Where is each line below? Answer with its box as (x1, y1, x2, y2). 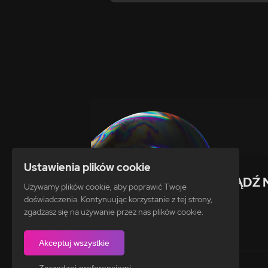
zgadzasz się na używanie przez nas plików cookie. (24, 206, 203, 217)
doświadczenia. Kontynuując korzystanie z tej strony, (24, 194, 212, 205)
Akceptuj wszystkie (39, 238, 109, 248)
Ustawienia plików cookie (24, 160, 151, 174)
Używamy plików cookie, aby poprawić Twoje (24, 181, 187, 192)
